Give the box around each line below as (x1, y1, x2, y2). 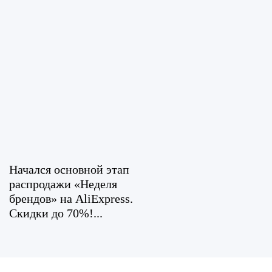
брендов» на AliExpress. (9, 192, 133, 205)
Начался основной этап (9, 163, 129, 176)
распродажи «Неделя (9, 177, 117, 191)
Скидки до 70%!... (9, 206, 103, 220)
